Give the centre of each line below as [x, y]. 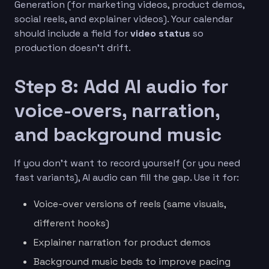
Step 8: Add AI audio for [121, 86]
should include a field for [72, 33]
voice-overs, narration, [117, 110]
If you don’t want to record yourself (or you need [127, 163]
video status [160, 33]
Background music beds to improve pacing [132, 261]
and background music [118, 134]
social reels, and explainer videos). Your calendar [124, 19]
